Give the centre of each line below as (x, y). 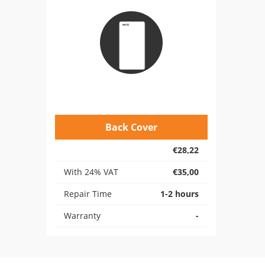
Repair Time (88, 194)
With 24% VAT (91, 172)
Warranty (82, 216)
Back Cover (131, 127)
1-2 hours (180, 194)
